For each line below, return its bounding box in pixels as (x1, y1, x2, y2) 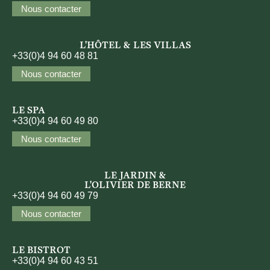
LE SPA (12, 105, 45, 117)
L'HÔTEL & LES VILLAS (79, 40, 191, 52)
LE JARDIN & (104, 171, 166, 182)
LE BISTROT (12, 245, 71, 257)
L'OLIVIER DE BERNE (84, 180, 186, 192)
